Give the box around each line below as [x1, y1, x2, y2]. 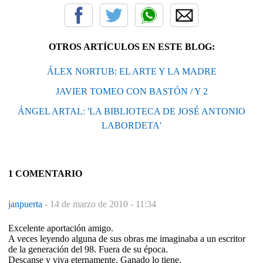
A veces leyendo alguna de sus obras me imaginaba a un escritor [8, 233, 245, 244]
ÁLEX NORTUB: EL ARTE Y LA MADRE [46, 66, 217, 76]
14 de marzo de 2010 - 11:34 [50, 198, 156, 209]
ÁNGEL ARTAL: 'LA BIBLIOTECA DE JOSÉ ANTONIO [18, 106, 245, 116]
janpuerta [8, 198, 45, 209]
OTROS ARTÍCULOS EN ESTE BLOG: [48, 41, 215, 52]
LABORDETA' [102, 120, 161, 130]
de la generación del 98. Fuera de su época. [8, 244, 168, 254]
